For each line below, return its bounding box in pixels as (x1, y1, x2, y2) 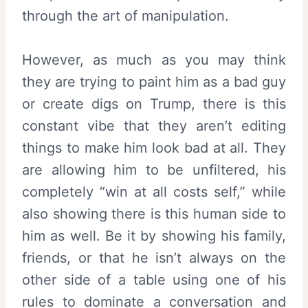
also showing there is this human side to (22, 205, 286, 222)
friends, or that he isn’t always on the (22, 249, 286, 266)
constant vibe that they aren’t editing (22, 117, 286, 134)
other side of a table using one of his (22, 271, 286, 288)
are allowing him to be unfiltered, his (22, 161, 286, 178)
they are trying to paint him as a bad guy (22, 73, 286, 90)
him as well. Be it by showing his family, (22, 227, 286, 244)
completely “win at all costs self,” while (22, 183, 286, 200)
